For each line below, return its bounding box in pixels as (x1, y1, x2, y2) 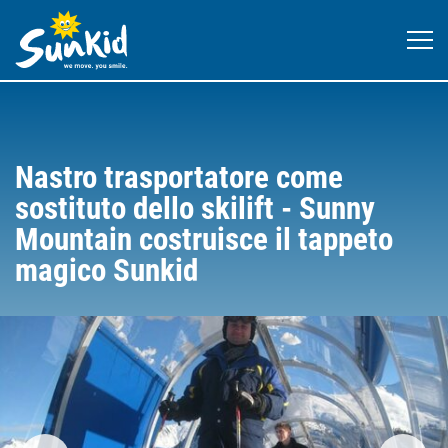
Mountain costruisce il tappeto (15, 221, 393, 258)
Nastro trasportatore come (15, 159, 343, 196)
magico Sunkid (15, 252, 198, 289)
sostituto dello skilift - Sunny (15, 190, 375, 227)
